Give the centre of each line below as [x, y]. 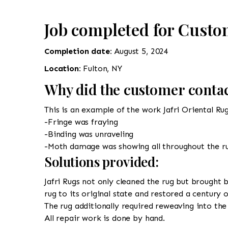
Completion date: [79, 51]
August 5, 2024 [141, 51]
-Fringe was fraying [81, 122]
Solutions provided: [102, 161]
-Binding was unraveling [89, 134]
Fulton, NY [103, 68]
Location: [64, 68]
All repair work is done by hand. [105, 218]
